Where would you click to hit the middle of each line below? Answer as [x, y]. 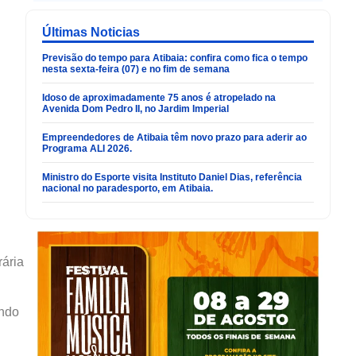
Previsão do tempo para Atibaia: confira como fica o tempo [175, 58]
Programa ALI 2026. [87, 149]
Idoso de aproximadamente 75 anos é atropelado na [159, 98]
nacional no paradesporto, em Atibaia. [128, 189]
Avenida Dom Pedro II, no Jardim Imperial [135, 109]
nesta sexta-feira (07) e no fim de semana [136, 70]
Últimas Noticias [91, 33]
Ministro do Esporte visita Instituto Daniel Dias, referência [172, 178]
